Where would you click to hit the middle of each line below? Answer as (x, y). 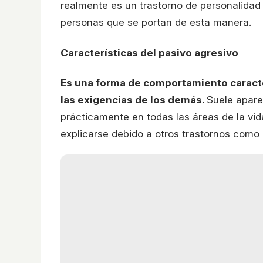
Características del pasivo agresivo (149, 53)
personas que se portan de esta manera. (156, 22)
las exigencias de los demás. (134, 100)
